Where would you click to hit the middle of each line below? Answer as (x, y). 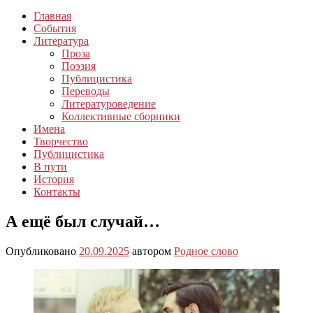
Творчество (61, 142)
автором (153, 252)
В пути (50, 167)
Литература (61, 41)
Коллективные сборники (121, 117)
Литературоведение (109, 104)
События (55, 29)
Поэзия (79, 66)
